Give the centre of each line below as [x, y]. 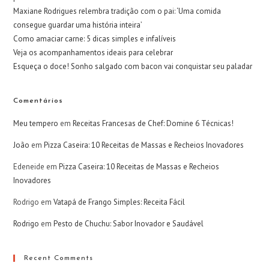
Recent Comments [59, 258]
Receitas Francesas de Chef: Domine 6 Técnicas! [153, 123]
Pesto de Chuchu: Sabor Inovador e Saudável [129, 223]
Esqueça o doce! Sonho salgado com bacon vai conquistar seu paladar [133, 66]
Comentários [38, 101]
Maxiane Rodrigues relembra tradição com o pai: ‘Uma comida [117, 11]
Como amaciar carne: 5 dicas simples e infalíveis [95, 38]
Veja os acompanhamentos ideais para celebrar [93, 52]
